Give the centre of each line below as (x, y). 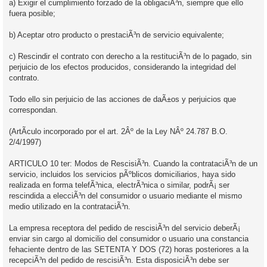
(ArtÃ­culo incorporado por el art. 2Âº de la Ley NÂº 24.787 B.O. (118, 131)
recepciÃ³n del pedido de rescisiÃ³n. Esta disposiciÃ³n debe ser (119, 260)
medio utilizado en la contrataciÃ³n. (70, 206)
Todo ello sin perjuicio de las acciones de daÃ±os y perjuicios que (122, 99)
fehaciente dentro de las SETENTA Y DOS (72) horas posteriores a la (129, 249)
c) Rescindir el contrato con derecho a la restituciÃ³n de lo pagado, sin (130, 56)
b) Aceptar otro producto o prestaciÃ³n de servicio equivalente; (117, 35)
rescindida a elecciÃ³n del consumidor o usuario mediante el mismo (125, 195)
